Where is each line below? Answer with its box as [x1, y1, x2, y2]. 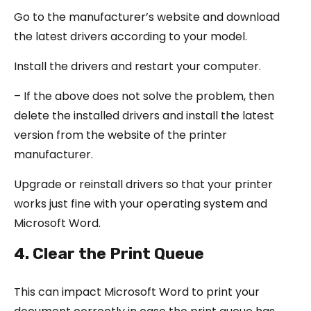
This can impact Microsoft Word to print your [14, 283, 260, 300]
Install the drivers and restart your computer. [14, 58, 261, 74]
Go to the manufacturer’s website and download [14, 8, 280, 25]
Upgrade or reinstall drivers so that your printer [14, 176, 273, 192]
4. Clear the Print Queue [14, 243, 204, 263]
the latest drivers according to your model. [14, 28, 247, 44]
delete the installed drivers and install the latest [14, 107, 274, 124]
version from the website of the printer [14, 126, 227, 143]
